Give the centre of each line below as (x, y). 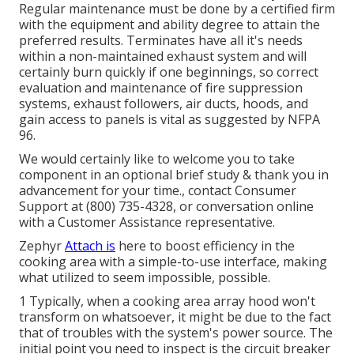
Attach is (90, 246)
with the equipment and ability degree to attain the (169, 25)
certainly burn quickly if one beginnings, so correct (169, 72)
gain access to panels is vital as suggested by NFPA (169, 120)
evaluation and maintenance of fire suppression (161, 88)
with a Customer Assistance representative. (147, 222)
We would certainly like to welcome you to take (157, 159)
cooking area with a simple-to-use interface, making (173, 262)
